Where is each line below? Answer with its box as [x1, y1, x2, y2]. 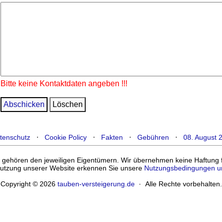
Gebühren [137, 133, 169, 141]
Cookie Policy [45, 133, 87, 141]
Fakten [101, 133, 123, 141]
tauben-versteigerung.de [57, 180, 135, 188]
